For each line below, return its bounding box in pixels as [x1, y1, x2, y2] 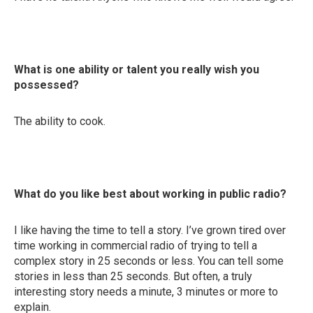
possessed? [14, 78, 79, 92]
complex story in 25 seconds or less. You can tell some [14, 254, 284, 268]
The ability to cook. [14, 115, 105, 128]
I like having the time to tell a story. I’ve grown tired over [14, 224, 286, 237]
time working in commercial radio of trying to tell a [14, 239, 257, 252]
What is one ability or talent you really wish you [14, 63, 259, 76]
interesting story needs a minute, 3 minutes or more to [14, 285, 278, 298]
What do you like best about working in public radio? [14, 187, 286, 201]
